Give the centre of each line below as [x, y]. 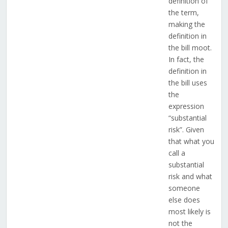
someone [184, 188]
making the [187, 24]
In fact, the [186, 60]
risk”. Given [186, 130]
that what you [191, 141]
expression [186, 106]
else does [184, 200]
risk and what [190, 177]
